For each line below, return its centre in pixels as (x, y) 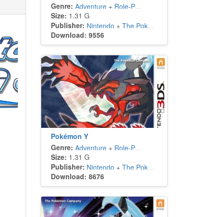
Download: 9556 (77, 35)
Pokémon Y (69, 136)
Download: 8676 (77, 176)
